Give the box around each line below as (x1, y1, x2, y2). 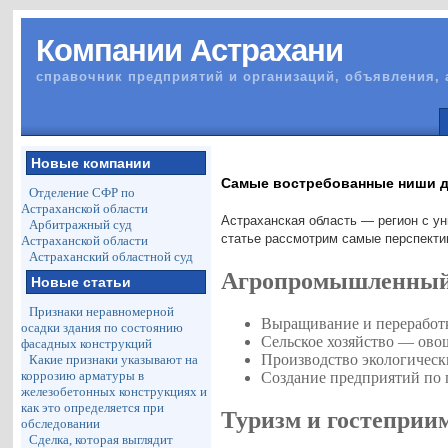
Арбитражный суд (29, 217, 133, 232)
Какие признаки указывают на (29, 352, 199, 367)
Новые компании (31, 155, 152, 171)
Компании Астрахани (36, 33, 344, 68)
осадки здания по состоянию (21, 320, 184, 335)
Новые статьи (31, 274, 132, 290)
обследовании (21, 416, 101, 431)
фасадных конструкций (21, 336, 153, 351)
